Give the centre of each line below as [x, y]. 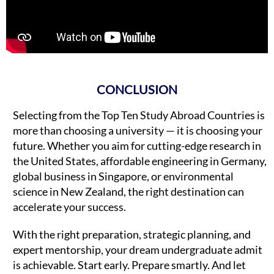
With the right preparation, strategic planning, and [132, 235]
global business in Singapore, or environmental [123, 176]
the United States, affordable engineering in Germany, [140, 161]
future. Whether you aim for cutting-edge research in [137, 146]
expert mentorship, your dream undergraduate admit [138, 250]
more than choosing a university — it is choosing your [138, 131]
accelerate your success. [69, 207]
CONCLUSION [137, 90]
